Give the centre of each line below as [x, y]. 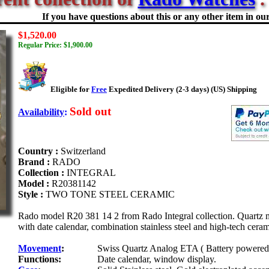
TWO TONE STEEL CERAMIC [110, 194]
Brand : [35, 162]
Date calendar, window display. [157, 259]
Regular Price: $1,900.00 [55, 45]
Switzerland [83, 151]
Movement [40, 248]
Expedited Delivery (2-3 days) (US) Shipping [182, 89]
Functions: [40, 259]
